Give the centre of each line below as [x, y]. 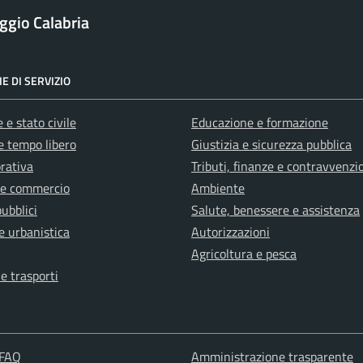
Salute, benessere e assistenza [275, 210]
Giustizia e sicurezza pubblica [271, 145]
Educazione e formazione [260, 123]
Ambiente [218, 188]
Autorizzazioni [231, 232]
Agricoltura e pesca [244, 254]
